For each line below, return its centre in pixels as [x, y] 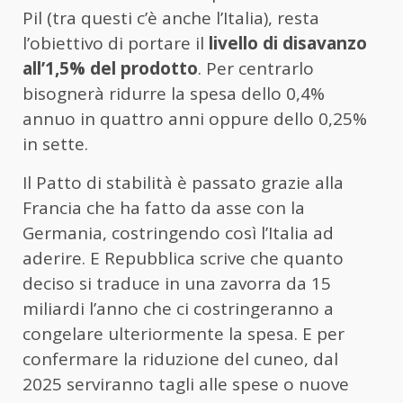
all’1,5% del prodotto [110, 68]
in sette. [58, 143]
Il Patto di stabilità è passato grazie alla [183, 182]
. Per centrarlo [256, 68]
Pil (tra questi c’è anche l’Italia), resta [171, 18]
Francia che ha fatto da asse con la [164, 207]
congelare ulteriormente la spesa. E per [184, 333]
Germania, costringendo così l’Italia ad [178, 233]
